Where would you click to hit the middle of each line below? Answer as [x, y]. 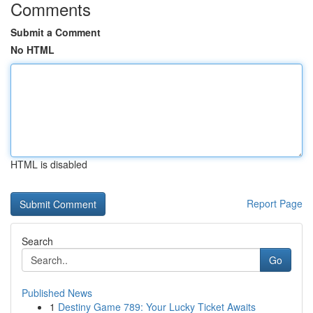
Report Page [275, 203]
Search [37, 241]
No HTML [32, 50]
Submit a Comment [56, 32]
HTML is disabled [49, 164]
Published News [57, 293]
